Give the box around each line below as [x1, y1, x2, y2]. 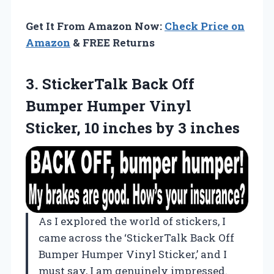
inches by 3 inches [103, 117, 240, 138]
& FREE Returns [70, 35, 155, 50]
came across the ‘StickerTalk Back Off [39, 230, 234, 245]
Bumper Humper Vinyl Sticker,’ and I [39, 246, 227, 261]
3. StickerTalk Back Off [26, 73, 194, 94]
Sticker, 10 [26, 117, 103, 138]
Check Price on [165, 18, 245, 33]
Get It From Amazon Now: [26, 18, 165, 33]
